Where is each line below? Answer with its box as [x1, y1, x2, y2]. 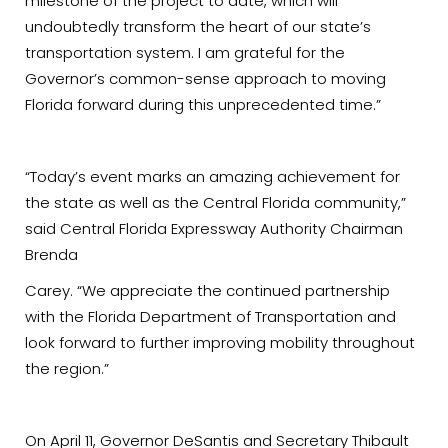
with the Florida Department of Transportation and [25, 306, 396, 328]
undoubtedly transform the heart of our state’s [25, 16, 371, 38]
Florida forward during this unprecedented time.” [25, 94, 381, 116]
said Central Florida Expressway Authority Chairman [25, 218, 403, 240]
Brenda [25, 244, 78, 266]
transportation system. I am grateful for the [25, 42, 345, 64]
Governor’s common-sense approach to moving [25, 68, 386, 90]
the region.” [25, 358, 109, 380]
